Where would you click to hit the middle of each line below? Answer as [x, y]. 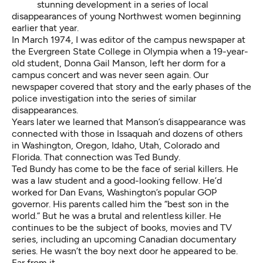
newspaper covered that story [74, 87]
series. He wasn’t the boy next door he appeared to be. [125, 251]
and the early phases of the [194, 87]
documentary [208, 239]
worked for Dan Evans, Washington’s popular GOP [114, 192]
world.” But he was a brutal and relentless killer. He [117, 216]
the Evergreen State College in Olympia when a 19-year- [130, 51]
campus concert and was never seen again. [102, 75]
